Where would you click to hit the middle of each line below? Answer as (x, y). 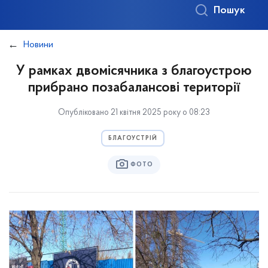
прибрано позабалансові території (134, 88)
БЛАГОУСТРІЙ (133, 138)
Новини (38, 45)
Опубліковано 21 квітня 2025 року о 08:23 (134, 113)
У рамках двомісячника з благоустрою (134, 71)
